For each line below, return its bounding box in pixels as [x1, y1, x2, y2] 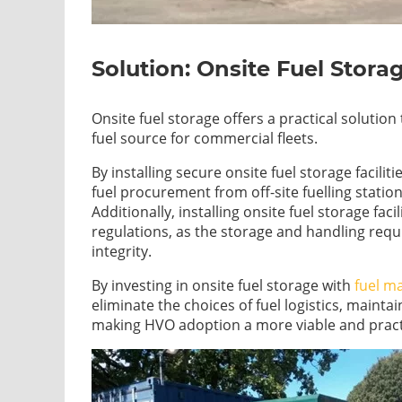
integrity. [92, 241, 152, 262]
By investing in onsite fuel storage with [92, 275, 354, 296]
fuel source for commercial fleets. [92, 128, 318, 149]
